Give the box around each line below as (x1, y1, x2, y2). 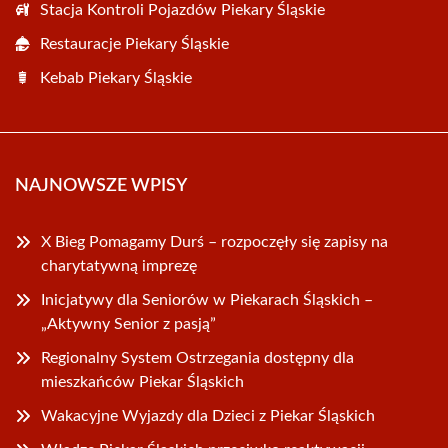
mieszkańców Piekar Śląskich (41, 374, 244, 390)
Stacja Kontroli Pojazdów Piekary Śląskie (40, 2, 325, 18)
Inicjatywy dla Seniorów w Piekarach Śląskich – (41, 292, 373, 308)
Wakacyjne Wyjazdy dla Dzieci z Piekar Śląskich (41, 408, 375, 424)
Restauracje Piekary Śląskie (40, 36, 229, 52)
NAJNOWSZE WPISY (15, 177, 187, 195)
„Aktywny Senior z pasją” (41, 316, 216, 332)
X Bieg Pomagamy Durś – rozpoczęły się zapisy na (41, 234, 388, 250)
